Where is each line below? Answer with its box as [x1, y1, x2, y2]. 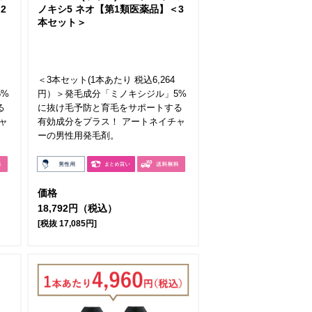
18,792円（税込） [38, 203, 117, 214]
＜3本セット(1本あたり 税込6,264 [38, 75, 175, 86]
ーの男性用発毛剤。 [38, 130, 119, 141]
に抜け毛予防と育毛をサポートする [38, 102, 182, 114]
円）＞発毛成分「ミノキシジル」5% [38, 88, 187, 100]
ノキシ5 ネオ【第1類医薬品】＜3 [38, 3, 184, 15]
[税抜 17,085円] [38, 219, 97, 228]
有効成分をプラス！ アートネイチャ [38, 116, 185, 127]
